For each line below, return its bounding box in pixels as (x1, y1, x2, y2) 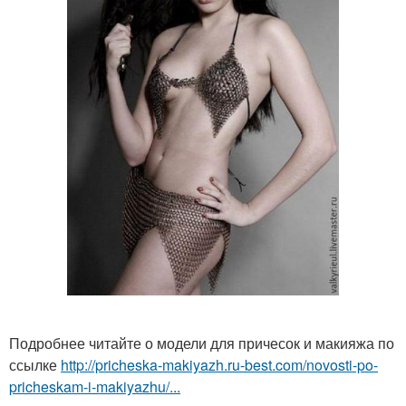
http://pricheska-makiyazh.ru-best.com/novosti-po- (61, 353, 378, 375)
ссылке (9, 353, 61, 375)
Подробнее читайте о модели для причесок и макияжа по (9, 332, 394, 353)
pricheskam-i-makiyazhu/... (9, 375, 180, 397)
